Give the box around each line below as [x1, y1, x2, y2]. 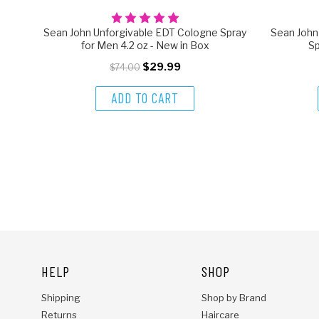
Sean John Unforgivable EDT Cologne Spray [43, 26, 247, 38]
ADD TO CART [111, 90, 179, 107]
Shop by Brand [201, 291, 266, 303]
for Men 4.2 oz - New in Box [80, 38, 209, 51]
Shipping [41, 291, 80, 303]
